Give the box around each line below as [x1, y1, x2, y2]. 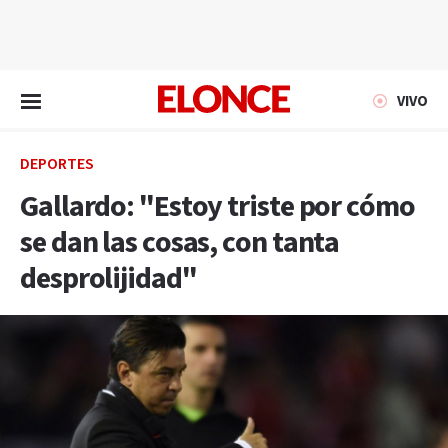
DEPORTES [20, 154, 94, 175]
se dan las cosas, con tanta [20, 223, 340, 263]
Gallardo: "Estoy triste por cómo [20, 187, 415, 227]
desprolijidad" [20, 259, 197, 299]
